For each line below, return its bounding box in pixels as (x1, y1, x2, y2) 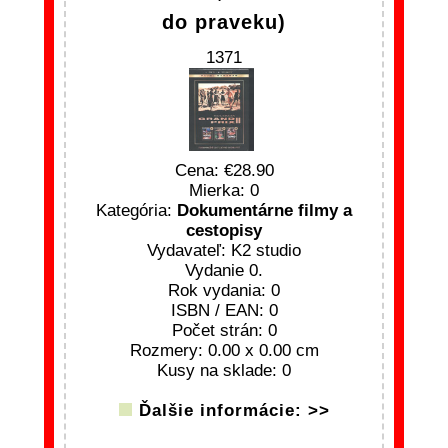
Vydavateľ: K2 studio (147, 241, 301, 261)
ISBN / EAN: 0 (170, 301, 278, 321)
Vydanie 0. (185, 261, 263, 281)
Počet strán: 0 (171, 321, 277, 341)
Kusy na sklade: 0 (157, 361, 291, 381)
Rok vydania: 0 (168, 281, 280, 301)
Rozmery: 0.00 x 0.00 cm (129, 341, 319, 361)
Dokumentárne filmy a (177, 201, 352, 221)
